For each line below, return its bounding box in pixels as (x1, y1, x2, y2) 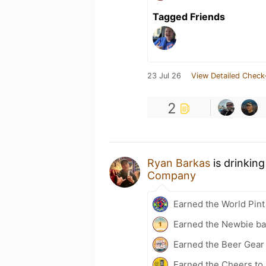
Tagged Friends (153, 11, 225, 23)
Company (147, 169, 196, 182)
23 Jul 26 (147, 71, 181, 80)
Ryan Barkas (147, 157, 210, 169)
